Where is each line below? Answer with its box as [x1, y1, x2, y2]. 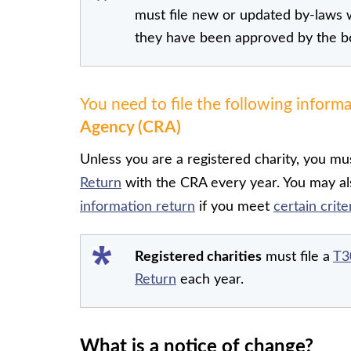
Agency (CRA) [80, 118, 181, 136]
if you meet [195, 199, 273, 214]
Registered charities [135, 249, 262, 264]
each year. [176, 272, 244, 287]
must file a [262, 249, 333, 264]
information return [80, 199, 195, 214]
